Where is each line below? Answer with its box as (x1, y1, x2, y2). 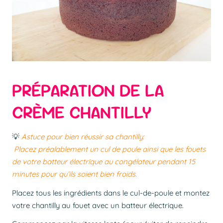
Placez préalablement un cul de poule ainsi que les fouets (12, 144, 206, 154)
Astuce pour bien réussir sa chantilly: (21, 132, 146, 142)
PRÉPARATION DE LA (12, 78, 164, 102)
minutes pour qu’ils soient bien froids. (12, 169, 137, 179)
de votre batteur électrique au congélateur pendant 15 (12, 157, 195, 167)
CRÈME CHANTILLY (12, 100, 152, 124)
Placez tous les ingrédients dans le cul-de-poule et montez (12, 188, 210, 198)
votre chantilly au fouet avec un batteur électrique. (12, 200, 184, 210)
